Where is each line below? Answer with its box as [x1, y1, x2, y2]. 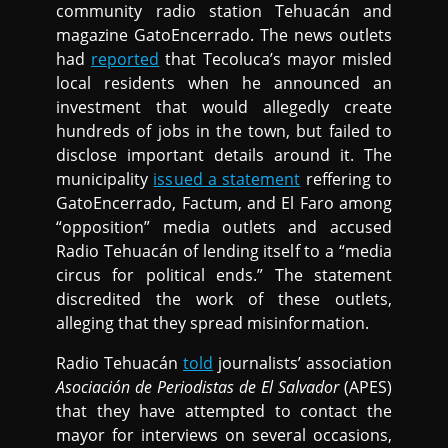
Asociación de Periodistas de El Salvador [56, 376, 340, 398]
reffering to [300, 168, 392, 190]
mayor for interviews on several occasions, [56, 424, 392, 446]
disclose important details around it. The [56, 144, 392, 166]
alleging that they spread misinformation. [56, 312, 369, 334]
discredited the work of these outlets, [56, 288, 392, 310]
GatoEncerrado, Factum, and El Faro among [56, 192, 392, 214]
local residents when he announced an [56, 72, 392, 94]
